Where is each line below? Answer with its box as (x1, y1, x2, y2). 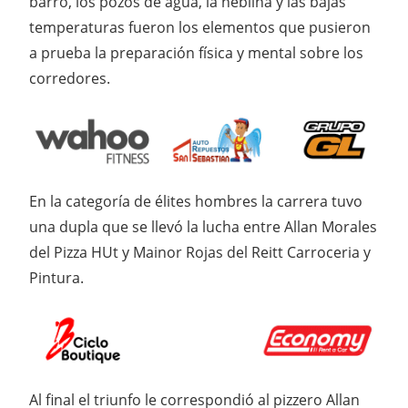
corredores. (29, 68, 110, 89)
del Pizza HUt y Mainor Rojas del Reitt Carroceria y (29, 241, 371, 262)
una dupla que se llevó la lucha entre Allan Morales (29, 216, 377, 237)
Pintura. (29, 267, 84, 288)
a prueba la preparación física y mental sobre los (29, 43, 363, 64)
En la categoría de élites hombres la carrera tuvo (29, 190, 362, 211)
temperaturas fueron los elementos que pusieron (29, 17, 371, 38)
